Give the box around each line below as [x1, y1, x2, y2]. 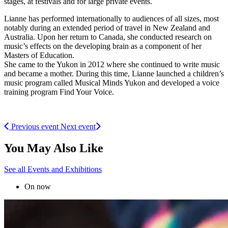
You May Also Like [4, 141, 103, 155]
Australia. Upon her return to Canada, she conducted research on [4, 32, 212, 41]
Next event [61, 122, 96, 131]
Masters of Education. [4, 50, 74, 60]
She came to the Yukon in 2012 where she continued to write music [4, 60, 220, 69]
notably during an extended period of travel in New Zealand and [4, 23, 210, 32]
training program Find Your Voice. [4, 87, 114, 96]
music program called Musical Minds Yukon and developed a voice [4, 78, 219, 87]
